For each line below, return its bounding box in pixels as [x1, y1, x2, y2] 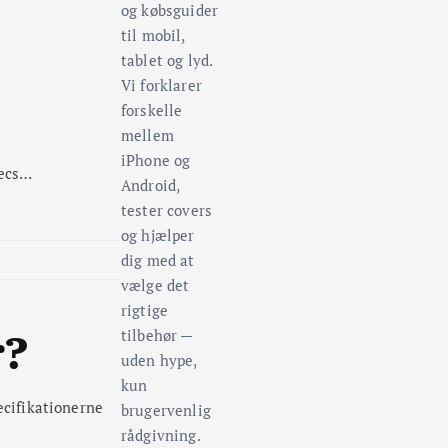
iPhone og [121, 150, 191, 171]
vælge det [121, 275, 190, 296]
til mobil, [121, 25, 185, 46]
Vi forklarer [121, 75, 202, 96]
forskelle [121, 100, 183, 121]
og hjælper [121, 225, 195, 246]
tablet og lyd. [121, 50, 213, 71]
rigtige [121, 300, 169, 321]
